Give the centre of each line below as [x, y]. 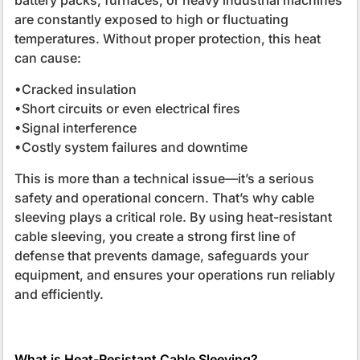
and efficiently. [59, 294]
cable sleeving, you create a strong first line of [155, 236]
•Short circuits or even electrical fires [127, 108]
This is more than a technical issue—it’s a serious [164, 178]
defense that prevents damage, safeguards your [161, 255]
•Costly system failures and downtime [131, 147]
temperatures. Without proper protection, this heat [167, 38]
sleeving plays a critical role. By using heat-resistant [173, 217]
